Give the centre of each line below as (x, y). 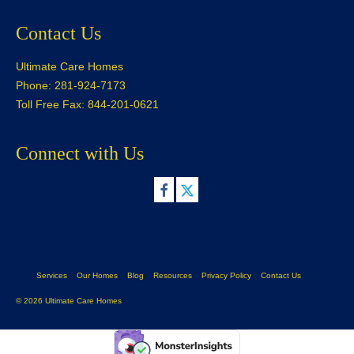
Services (52, 275)
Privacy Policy (226, 275)
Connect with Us (80, 154)
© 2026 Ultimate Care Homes (69, 300)
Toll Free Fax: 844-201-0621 (87, 105)
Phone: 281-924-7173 (71, 86)
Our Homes (97, 275)
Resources (173, 275)
